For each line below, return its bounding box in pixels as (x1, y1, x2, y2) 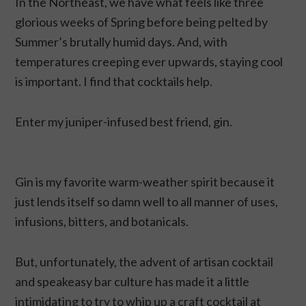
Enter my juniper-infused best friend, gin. (15, 114, 233, 130)
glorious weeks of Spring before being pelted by (15, 14, 268, 30)
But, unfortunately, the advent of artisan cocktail (15, 254, 274, 270)
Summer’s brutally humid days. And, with (15, 34, 228, 50)
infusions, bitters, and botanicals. (15, 214, 189, 229)
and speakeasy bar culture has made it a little (15, 274, 250, 290)
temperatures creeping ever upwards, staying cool (15, 54, 283, 70)
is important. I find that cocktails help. (15, 74, 213, 89)
